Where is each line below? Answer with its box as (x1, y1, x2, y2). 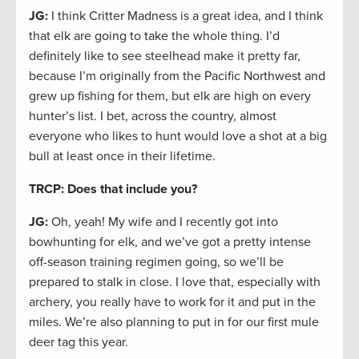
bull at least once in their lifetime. (29, 148, 216, 165)
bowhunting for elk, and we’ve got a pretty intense (29, 234, 311, 251)
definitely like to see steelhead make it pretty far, (29, 48, 301, 65)
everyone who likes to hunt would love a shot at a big (29, 128, 327, 145)
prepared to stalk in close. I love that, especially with (29, 274, 321, 291)
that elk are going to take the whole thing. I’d (29, 28, 280, 45)
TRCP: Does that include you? (29, 181, 197, 198)
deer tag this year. (29, 334, 128, 351)
